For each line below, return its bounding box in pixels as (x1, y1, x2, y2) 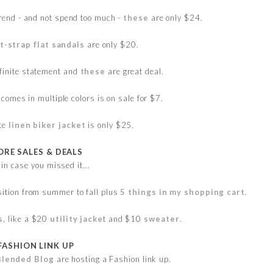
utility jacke (50, 213, 104, 224)
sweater (144, 213, 180, 224)
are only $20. (84, 39, 139, 49)
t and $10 (103, 213, 144, 224)
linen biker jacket (9, 119, 86, 130)
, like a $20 (3, 213, 51, 224)
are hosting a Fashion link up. (56, 253, 171, 264)
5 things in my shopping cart (120, 186, 245, 197)
